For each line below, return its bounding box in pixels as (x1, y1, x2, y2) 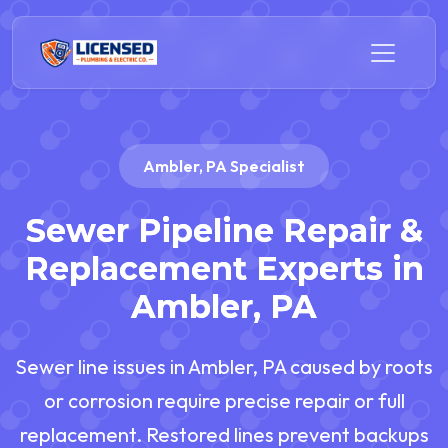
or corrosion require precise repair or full (43, 388, 405, 414)
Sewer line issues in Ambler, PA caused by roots (15, 354, 433, 380)
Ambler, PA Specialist (143, 155, 305, 176)
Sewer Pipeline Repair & (25, 211, 423, 251)
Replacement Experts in (24, 249, 424, 289)
